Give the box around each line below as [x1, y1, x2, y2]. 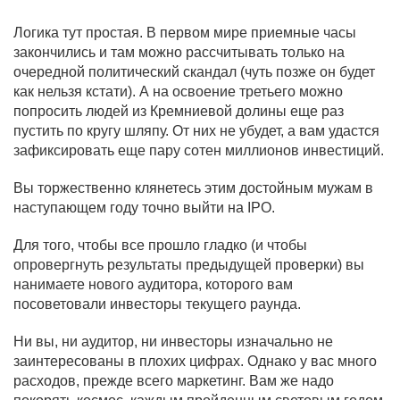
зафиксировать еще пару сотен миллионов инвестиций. [13, 143, 384, 158]
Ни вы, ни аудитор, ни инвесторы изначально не [13, 334, 333, 349]
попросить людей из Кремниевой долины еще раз [13, 104, 344, 119]
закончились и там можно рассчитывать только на [13, 45, 345, 60]
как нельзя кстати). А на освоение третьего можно [13, 84, 343, 99]
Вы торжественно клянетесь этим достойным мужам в [13, 180, 373, 196]
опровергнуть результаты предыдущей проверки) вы [13, 257, 364, 272]
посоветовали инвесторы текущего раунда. [13, 296, 301, 312]
